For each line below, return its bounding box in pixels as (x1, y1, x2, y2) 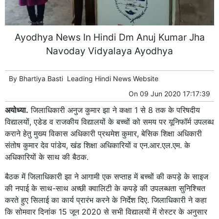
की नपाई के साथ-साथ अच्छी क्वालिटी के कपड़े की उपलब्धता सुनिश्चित (5, 183, 205, 194)
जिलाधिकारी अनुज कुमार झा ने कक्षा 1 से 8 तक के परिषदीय (28, 105, 200, 115)
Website (131, 74, 158, 83)
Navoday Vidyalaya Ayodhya (46, 45, 173, 57)
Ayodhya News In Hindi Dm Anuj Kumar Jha (14, 31, 205, 44)
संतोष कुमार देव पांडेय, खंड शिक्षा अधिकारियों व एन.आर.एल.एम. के (5, 140, 190, 151)
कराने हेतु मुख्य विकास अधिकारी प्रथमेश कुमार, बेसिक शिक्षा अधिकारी (5, 129, 202, 139)
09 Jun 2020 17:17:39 (140, 89, 210, 98)
